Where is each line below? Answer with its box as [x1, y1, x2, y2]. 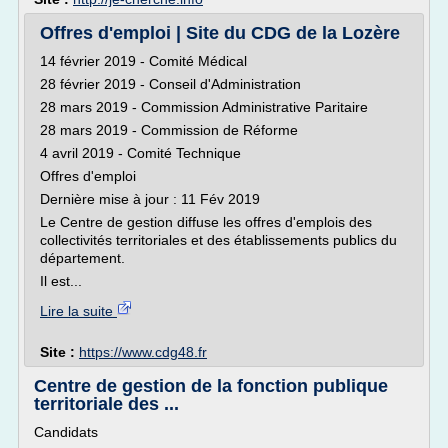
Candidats [34, 424, 98, 440]
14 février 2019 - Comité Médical [40, 53, 247, 69]
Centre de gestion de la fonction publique [34, 376, 388, 396]
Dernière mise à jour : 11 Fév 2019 [40, 191, 260, 207]
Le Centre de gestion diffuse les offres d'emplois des [40, 214, 372, 230]
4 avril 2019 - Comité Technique [40, 145, 241, 161]
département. [40, 250, 125, 266]
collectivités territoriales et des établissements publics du [40, 232, 397, 248]
